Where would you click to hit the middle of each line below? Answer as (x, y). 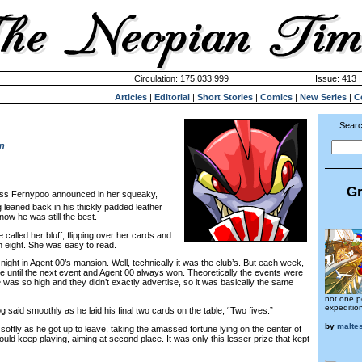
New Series (323, 97)
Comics (276, 97)
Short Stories (225, 97)
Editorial (172, 97)
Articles (131, 97)
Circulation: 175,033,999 (181, 78)
